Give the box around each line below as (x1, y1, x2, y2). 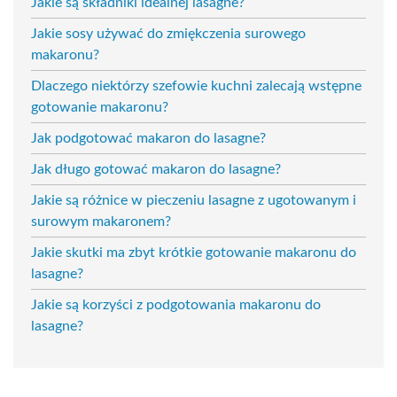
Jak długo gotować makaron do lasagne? (31, 161, 281, 176)
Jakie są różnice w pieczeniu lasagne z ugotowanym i (31, 192, 356, 207)
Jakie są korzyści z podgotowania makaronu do (31, 297, 321, 312)
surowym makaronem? (31, 214, 171, 229)
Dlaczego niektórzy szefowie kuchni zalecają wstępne (31, 78, 362, 93)
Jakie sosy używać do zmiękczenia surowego (31, 26, 306, 41)
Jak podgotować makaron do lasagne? (31, 130, 266, 145)
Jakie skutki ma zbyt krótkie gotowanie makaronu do (31, 245, 356, 260)
